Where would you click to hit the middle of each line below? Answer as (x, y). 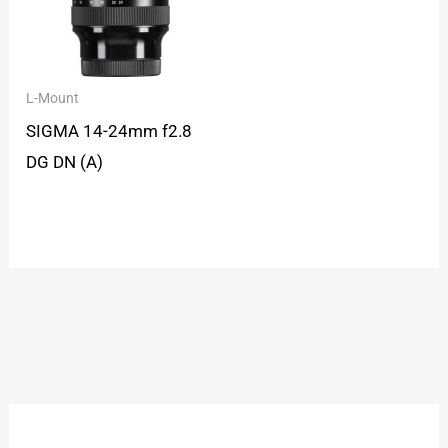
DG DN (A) (65, 161)
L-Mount (53, 99)
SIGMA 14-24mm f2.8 (109, 130)
